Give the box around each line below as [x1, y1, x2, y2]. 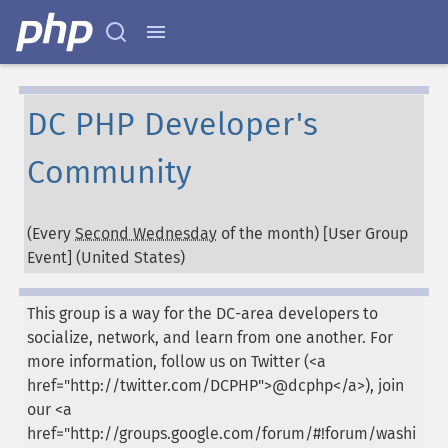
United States [81, 247, 180, 267]
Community [27, 153, 192, 191]
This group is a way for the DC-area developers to [27, 303, 378, 323]
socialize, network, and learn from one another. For [27, 327, 393, 347]
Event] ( [27, 247, 81, 267]
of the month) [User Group [217, 223, 408, 243]
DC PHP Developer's [27, 105, 318, 143]
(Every [27, 223, 75, 243]
